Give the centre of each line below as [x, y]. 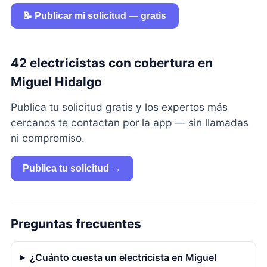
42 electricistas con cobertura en [111, 63]
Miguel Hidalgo [56, 82]
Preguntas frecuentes [76, 223]
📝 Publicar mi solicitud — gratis [95, 15]
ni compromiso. [47, 138]
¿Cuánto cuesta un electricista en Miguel [123, 257]
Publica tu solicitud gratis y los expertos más [119, 107]
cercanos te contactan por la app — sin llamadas [129, 122]
